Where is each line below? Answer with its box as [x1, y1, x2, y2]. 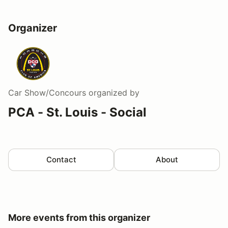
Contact [46, 155, 76, 165]
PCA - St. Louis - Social [8, 105, 147, 120]
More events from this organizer [8, 212, 150, 223]
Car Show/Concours [8, 88, 86, 98]
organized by [86, 88, 139, 98]
